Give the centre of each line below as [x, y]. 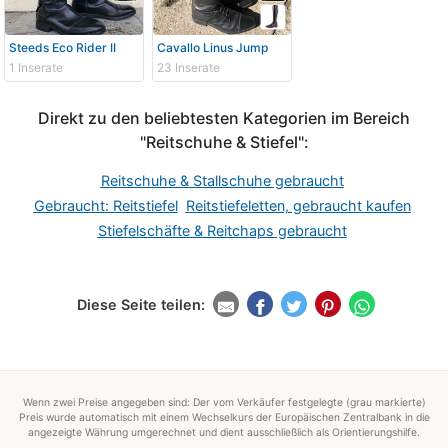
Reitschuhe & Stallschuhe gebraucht [222, 181]
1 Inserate [36, 68]
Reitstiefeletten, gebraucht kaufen [298, 206]
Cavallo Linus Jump [212, 48]
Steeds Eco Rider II [62, 48]
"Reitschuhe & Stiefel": [224, 142]
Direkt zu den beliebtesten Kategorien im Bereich [224, 118]
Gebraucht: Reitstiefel [105, 206]
